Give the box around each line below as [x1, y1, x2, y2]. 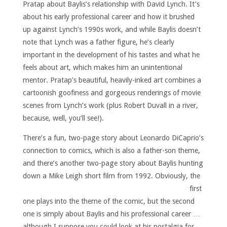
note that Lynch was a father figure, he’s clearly [22, 37, 174, 46]
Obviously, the [155, 172, 200, 180]
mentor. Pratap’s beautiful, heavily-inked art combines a [22, 75, 201, 84]
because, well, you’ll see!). [22, 113, 104, 122]
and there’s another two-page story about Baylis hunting [22, 159, 203, 168]
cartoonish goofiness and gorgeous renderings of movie [22, 88, 201, 97]
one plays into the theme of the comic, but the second [22, 197, 195, 206]
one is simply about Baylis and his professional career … [22, 210, 200, 218]
